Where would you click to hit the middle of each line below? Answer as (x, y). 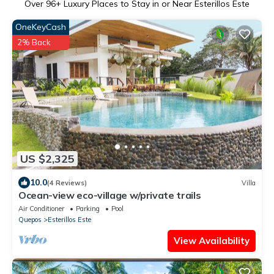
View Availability (212, 241)
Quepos (30, 220)
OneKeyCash (41, 27)
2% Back (34, 43)
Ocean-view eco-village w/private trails (110, 195)
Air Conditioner (41, 209)
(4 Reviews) (67, 183)
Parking (88, 209)
